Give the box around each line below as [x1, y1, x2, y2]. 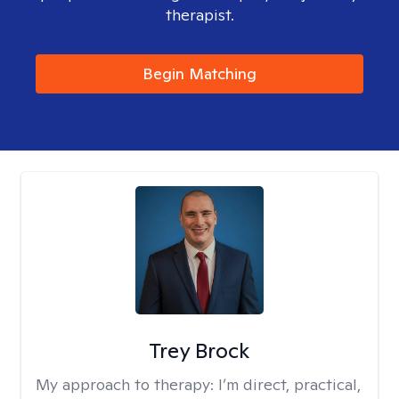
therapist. [165, 4, 234, 25]
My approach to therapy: [36, 374, 218, 395]
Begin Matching [142, 63, 256, 84]
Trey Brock [149, 337, 250, 364]
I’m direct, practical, [218, 374, 361, 395]
